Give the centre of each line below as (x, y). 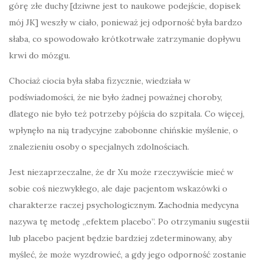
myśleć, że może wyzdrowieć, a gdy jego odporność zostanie (128, 255)
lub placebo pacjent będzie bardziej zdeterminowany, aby (120, 238)
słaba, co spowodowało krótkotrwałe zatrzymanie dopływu (125, 39)
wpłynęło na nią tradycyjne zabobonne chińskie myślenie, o (123, 131)
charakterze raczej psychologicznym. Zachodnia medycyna (124, 205)
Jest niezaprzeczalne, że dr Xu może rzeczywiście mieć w (121, 172)
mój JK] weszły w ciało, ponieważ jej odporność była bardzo (126, 23)
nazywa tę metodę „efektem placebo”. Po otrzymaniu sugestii (129, 222)
